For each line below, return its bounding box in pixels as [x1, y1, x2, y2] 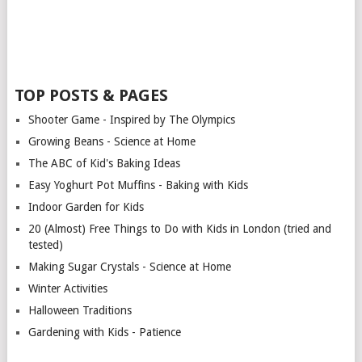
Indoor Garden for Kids [27, 200, 144, 213]
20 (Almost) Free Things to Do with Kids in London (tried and [27, 222, 331, 235]
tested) [27, 238, 63, 251]
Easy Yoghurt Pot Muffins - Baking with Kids [27, 179, 248, 192]
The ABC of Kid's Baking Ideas [27, 157, 180, 170]
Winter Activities [27, 282, 107, 295]
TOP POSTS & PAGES [14, 86, 168, 105]
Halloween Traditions [27, 304, 132, 317]
